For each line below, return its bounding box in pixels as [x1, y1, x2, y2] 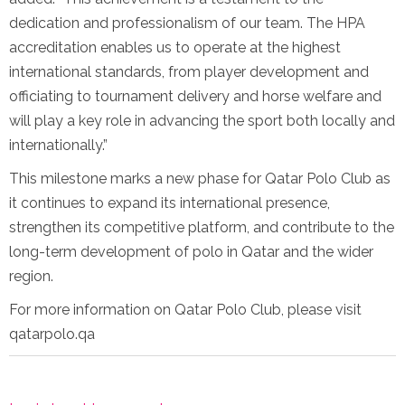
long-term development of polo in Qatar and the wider [9, 243, 373, 261]
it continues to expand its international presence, [9, 194, 330, 212]
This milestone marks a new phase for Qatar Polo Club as [9, 170, 391, 188]
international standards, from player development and [9, 63, 369, 81]
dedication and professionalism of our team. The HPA [9, 14, 365, 33]
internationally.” [9, 137, 108, 155]
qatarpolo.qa [9, 325, 99, 344]
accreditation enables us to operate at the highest [9, 39, 341, 57]
